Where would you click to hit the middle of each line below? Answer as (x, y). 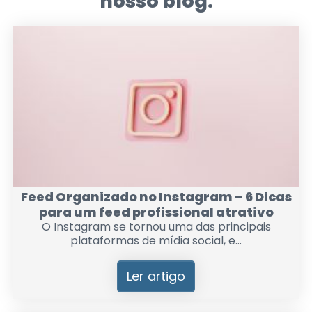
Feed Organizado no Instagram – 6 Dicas (156, 197)
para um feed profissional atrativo (156, 212)
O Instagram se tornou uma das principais (156, 227)
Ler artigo (156, 276)
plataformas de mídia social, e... (156, 241)
